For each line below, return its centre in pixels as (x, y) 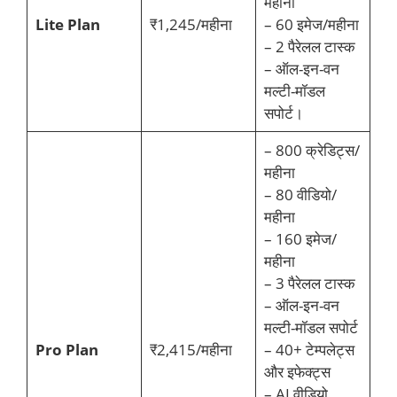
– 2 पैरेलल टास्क (309, 46)
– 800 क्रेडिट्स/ (311, 150)
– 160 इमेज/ (300, 238)
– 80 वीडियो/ (300, 194)
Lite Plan (67, 24)
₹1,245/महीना (191, 24)
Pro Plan (66, 349)
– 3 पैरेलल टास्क (309, 283)
